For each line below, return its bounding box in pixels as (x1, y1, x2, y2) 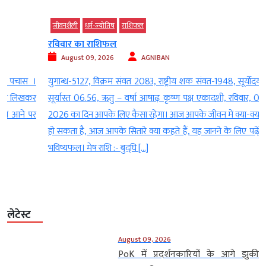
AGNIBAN (106, 52, 135, 64)
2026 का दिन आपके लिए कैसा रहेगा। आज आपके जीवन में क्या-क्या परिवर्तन (13, 107, 253, 123)
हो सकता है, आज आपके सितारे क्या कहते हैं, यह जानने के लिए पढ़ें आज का (13, 123, 253, 140)
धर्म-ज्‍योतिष (50, 20, 80, 32)
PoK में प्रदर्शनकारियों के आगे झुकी (118, 246, 259, 263)
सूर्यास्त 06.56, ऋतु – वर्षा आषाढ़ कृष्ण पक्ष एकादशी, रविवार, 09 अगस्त (13, 90, 253, 107)
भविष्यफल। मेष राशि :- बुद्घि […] (13, 140, 113, 157)
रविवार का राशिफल (13, 36, 82, 53)
